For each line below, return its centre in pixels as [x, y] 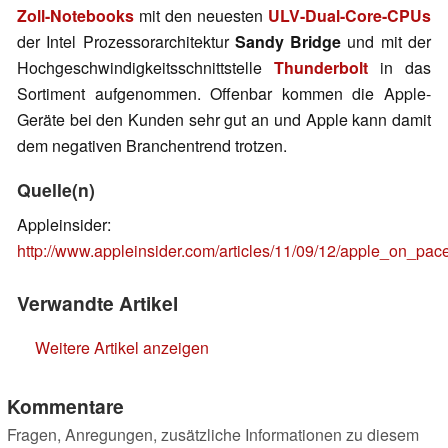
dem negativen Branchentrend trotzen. [152, 146]
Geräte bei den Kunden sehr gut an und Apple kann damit [224, 120]
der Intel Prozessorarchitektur [126, 42]
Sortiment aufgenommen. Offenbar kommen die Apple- [224, 94]
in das [399, 68]
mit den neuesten [201, 16]
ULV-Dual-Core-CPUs [349, 16]
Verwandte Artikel [97, 303]
